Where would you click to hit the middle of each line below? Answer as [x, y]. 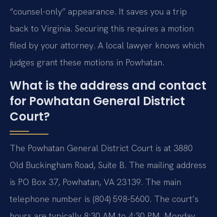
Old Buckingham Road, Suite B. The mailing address [108, 165]
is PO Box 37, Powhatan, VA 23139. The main [95, 182]
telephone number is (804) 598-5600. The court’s [104, 199]
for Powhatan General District [97, 101]
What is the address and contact [108, 85]
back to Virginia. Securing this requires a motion [102, 29]
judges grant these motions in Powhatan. [87, 62]
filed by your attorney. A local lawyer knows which [107, 46]
